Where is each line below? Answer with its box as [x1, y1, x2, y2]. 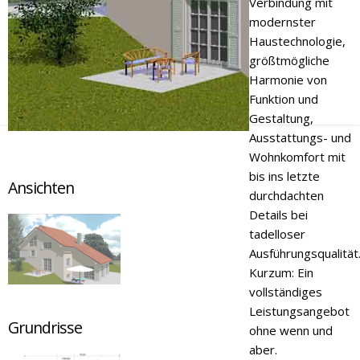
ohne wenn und [248, 322, 333, 338]
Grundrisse [8, 316, 82, 338]
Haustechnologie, [248, 33, 346, 49]
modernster [248, 14, 316, 30]
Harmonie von [248, 72, 327, 88]
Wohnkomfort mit [248, 149, 346, 165]
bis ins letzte [248, 168, 320, 184]
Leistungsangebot [248, 303, 350, 319]
